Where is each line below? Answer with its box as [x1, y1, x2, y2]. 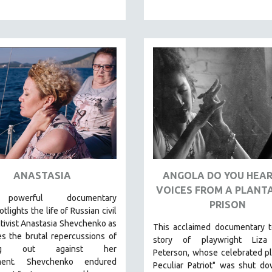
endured [73, 256, 117, 267]
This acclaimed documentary [153, 222, 265, 232]
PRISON [209, 199, 246, 210]
